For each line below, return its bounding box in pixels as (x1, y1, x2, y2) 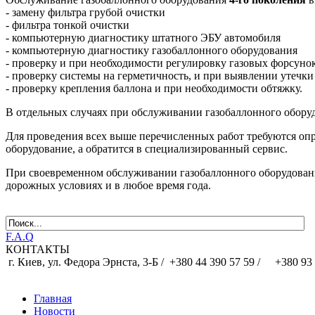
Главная (34, 292, 72, 304)
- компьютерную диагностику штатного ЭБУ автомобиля (6, 31, 281, 44)
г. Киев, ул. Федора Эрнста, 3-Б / (6, 255, 167, 268)
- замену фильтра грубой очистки (6, 6, 165, 18)
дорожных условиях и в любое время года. (6, 179, 211, 191)
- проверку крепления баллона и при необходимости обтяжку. (6, 82, 302, 94)
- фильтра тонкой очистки (6, 18, 129, 31)
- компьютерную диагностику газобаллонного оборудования (6, 44, 297, 56)
